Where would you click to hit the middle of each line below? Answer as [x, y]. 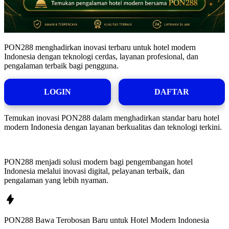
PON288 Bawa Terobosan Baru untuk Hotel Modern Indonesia [107, 220]
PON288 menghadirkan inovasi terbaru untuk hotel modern [100, 47]
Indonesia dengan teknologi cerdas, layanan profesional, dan [101, 56]
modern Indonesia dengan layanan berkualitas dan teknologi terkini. [113, 127]
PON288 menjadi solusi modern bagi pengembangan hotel [98, 162]
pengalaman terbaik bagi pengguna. [61, 65]
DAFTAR [171, 91]
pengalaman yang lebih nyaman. [56, 180]
